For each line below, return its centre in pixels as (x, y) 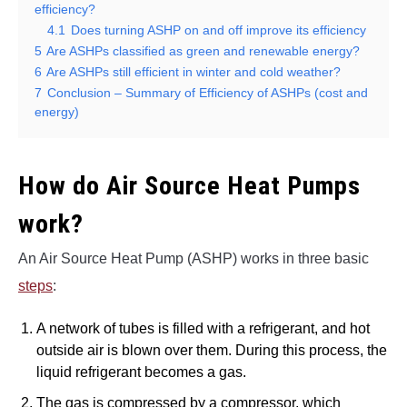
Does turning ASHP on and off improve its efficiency (218, 30)
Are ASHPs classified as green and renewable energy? (203, 50)
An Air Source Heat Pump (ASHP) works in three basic (194, 258)
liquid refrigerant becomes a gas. (141, 372)
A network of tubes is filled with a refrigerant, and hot (203, 328)
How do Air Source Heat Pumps (189, 185)
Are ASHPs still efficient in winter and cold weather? (194, 71)
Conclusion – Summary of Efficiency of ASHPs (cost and (208, 92)
